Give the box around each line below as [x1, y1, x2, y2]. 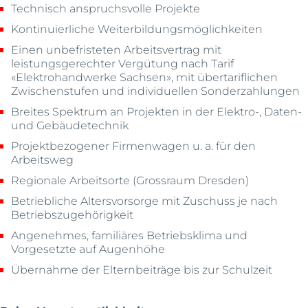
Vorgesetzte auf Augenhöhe [11, 241, 166, 256]
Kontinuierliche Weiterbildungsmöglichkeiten [11, 21, 263, 36]
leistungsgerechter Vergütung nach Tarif [11, 56, 234, 71]
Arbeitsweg [11, 152, 74, 167]
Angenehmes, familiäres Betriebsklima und [11, 228, 248, 243]
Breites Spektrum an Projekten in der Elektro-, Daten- [11, 104, 302, 119]
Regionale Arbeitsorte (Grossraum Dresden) [11, 173, 250, 188]
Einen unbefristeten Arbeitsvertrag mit [11, 42, 222, 57]
